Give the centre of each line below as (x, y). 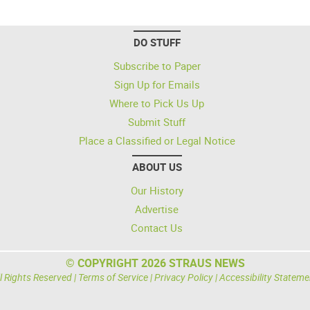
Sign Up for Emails (157, 84)
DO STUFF (157, 42)
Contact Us (157, 228)
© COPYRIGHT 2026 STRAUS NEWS (155, 263)
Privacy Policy (184, 277)
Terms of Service (113, 277)
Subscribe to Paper (157, 66)
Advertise (157, 209)
